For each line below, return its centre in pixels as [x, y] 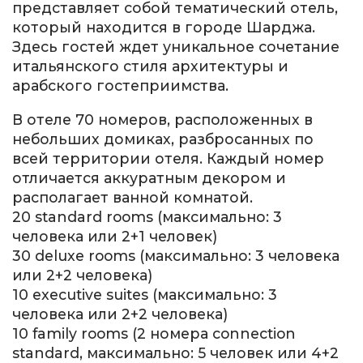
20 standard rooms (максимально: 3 [147, 216]
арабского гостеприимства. [120, 85]
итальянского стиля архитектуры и [150, 66]
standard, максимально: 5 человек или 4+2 [175, 352]
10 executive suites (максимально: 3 [145, 294]
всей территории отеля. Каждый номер [168, 158]
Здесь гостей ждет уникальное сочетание [176, 46]
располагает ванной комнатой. [132, 197]
